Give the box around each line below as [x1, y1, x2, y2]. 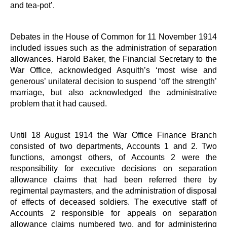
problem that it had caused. [10, 98, 107, 108]
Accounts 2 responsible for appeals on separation [10, 208, 217, 217]
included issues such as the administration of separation [10, 43, 217, 52]
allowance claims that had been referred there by [10, 174, 217, 184]
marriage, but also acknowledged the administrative [10, 87, 217, 97]
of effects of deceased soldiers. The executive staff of [10, 197, 217, 206]
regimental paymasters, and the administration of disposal [10, 185, 217, 195]
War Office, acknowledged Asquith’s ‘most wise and [10, 65, 217, 74]
